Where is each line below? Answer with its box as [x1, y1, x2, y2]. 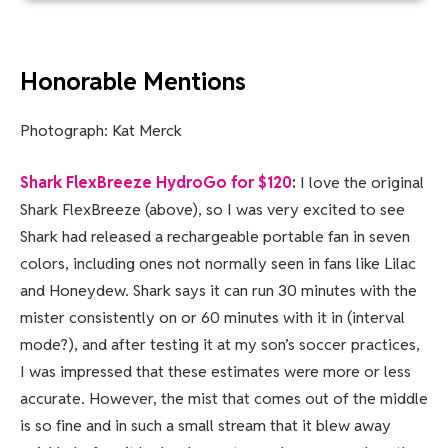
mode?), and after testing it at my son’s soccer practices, [20, 333, 420, 355]
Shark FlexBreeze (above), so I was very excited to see [20, 198, 405, 220]
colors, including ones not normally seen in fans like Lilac [20, 252, 416, 274]
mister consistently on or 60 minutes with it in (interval [20, 306, 405, 328]
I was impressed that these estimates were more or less [20, 360, 411, 382]
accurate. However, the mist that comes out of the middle [20, 387, 428, 409]
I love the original [296, 171, 424, 193]
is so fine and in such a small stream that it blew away [20, 414, 391, 436]
